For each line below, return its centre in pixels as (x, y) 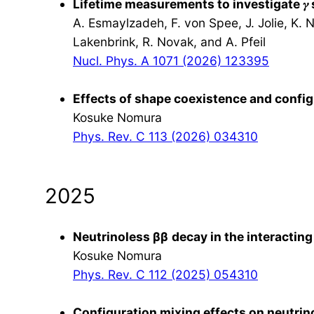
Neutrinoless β (117, 237)
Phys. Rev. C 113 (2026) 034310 (165, 137)
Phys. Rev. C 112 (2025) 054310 (165, 275)
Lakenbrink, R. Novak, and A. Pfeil (169, 42)
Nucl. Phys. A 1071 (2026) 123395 (171, 61)
